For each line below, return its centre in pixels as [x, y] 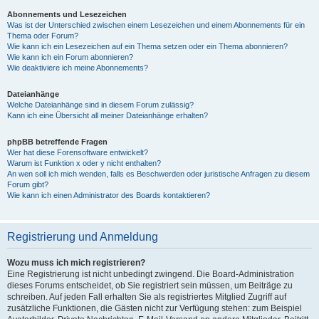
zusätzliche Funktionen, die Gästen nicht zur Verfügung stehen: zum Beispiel [155, 308]
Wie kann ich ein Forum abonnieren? [70, 57]
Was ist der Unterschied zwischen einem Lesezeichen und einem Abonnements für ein [156, 25]
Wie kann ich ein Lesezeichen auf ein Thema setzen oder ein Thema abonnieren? [147, 46]
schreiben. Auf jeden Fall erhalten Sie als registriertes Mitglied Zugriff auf [147, 297]
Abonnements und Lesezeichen [67, 14]
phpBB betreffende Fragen [57, 142]
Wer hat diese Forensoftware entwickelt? [78, 152]
